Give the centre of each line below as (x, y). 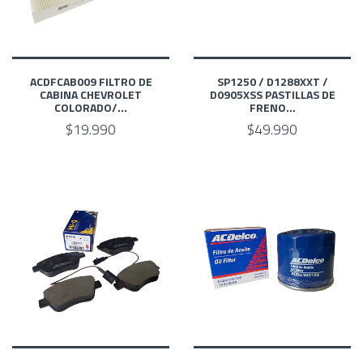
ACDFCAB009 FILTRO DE (91, 82)
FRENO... (272, 108)
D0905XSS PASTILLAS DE (272, 95)
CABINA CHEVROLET (91, 95)
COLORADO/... (91, 108)
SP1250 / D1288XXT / (272, 82)
